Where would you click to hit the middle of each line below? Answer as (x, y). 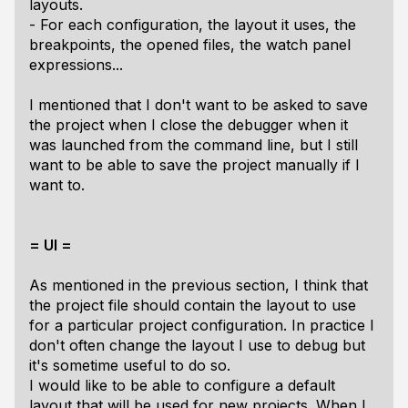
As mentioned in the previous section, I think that (199, 285)
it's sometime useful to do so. (130, 365)
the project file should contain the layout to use (193, 305)
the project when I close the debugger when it (189, 125)
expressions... (76, 65)
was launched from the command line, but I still (194, 145)
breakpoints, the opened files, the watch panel (190, 45)
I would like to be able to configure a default (182, 385)
